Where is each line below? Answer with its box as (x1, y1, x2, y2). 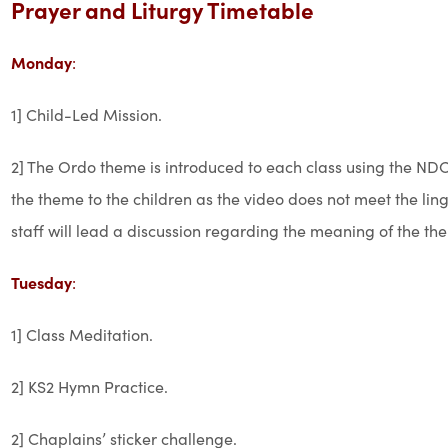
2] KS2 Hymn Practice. (10, 375, 168, 397)
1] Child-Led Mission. (10, 103, 162, 125)
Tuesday (10, 271, 72, 293)
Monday (10, 51, 72, 73)
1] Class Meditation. (10, 323, 153, 345)
